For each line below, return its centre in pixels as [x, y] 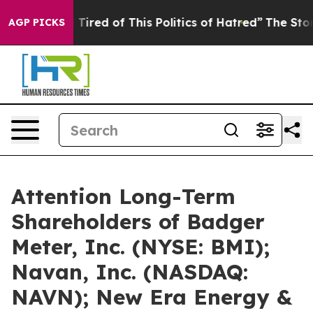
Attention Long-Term [123, 196]
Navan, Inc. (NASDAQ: [130, 272]
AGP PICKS [37, 22]
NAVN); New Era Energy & [152, 297]
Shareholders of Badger [138, 221]
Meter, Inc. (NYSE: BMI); [140, 247]
